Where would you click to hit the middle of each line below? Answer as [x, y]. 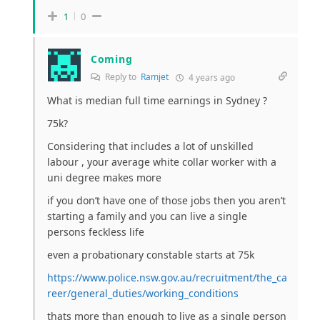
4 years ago [211, 77]
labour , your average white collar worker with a [162, 161]
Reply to [122, 76]
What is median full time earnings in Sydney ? [157, 100]
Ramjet [155, 76]
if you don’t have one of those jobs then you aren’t [166, 200]
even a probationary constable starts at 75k [151, 254]
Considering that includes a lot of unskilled [150, 146]
